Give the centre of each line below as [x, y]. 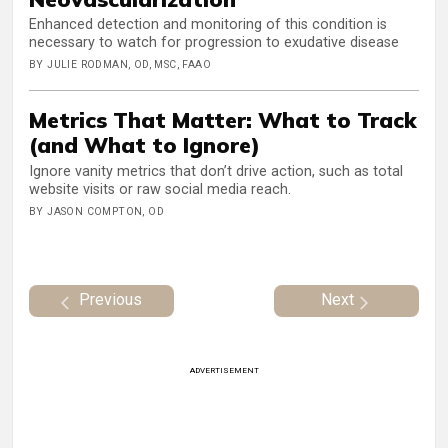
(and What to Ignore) [144, 145]
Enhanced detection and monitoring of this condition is [208, 25]
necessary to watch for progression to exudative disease [214, 43]
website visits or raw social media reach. [160, 189]
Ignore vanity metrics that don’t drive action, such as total [216, 171]
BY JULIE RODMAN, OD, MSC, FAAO [120, 65]
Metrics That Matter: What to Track [223, 120]
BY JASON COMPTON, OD [96, 211]
